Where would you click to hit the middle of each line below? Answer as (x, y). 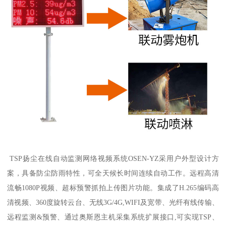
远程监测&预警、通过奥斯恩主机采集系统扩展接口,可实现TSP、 (113, 217)
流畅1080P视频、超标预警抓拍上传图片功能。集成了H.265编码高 (113, 188)
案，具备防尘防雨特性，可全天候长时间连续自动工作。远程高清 (113, 173)
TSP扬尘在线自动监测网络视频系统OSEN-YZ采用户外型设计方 (113, 159)
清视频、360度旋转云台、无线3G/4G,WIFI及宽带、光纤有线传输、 (113, 203)
